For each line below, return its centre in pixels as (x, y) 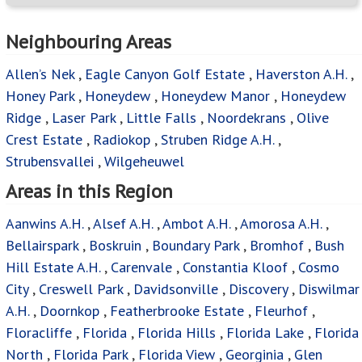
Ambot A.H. (196, 223)
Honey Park (40, 95)
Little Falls (161, 117)
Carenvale (141, 267)
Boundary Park (196, 245)
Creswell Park (81, 288)
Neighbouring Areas (88, 41)
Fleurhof (281, 310)
